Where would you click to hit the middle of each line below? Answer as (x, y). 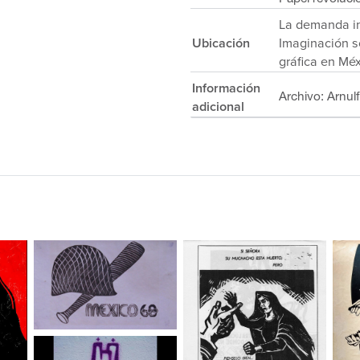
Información (226, 88)
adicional (218, 107)
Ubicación (221, 43)
